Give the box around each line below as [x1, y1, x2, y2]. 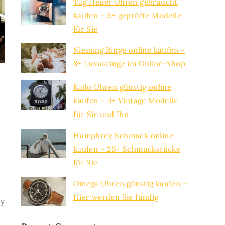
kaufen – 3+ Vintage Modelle [73, 95, 178, 105]
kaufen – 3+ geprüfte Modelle [73, 10, 181, 20]
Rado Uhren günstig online [73, 82, 172, 92]
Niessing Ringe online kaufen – [73, 45, 185, 55]
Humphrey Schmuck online [73, 130, 173, 140]
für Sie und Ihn [73, 109, 129, 119]
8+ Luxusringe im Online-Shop [73, 58, 185, 68]
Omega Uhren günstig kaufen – [73, 178, 187, 188]
